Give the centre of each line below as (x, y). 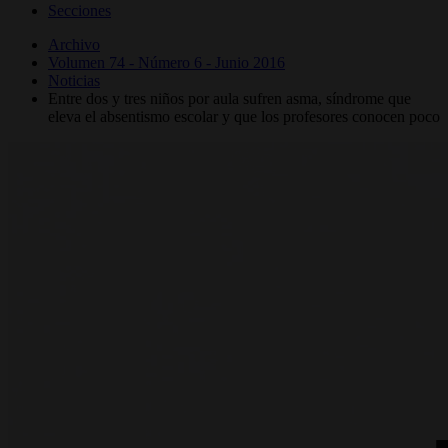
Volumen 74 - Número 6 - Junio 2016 (166, 62)
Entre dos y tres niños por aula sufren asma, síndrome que (229, 98)
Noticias (74, 80)
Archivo (74, 44)
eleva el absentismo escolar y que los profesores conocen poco (244, 116)
